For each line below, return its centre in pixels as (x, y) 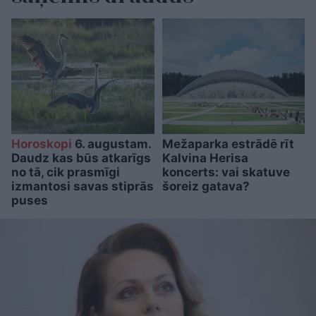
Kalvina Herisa (205, 158)
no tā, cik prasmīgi (66, 172)
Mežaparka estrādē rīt (228, 144)
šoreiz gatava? (206, 187)
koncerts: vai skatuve (226, 172)
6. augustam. (111, 144)
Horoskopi (42, 144)
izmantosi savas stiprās (83, 187)
